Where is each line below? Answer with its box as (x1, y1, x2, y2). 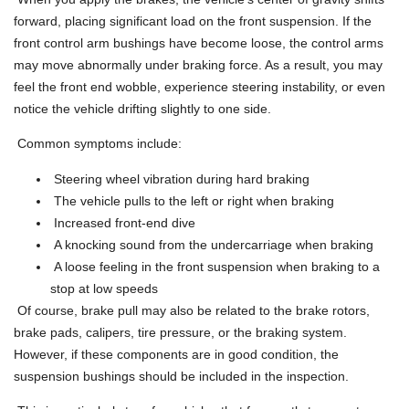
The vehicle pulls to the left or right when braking (50, 193, 334, 208)
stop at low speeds (50, 280, 158, 296)
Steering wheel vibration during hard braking (50, 171, 309, 186)
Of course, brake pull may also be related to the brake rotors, (14, 302, 370, 318)
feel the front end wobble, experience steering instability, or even (14, 79, 385, 94)
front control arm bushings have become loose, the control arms (14, 35, 383, 50)
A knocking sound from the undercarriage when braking (50, 236, 373, 252)
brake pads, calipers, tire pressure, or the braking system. (14, 324, 347, 340)
